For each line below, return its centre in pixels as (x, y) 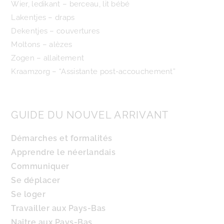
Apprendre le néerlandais (63, 152)
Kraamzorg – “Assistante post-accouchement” (93, 71)
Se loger (28, 194)
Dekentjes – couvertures (55, 31)
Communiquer (40, 166)
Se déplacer (36, 180)
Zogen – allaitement (48, 58)
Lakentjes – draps (43, 17)
